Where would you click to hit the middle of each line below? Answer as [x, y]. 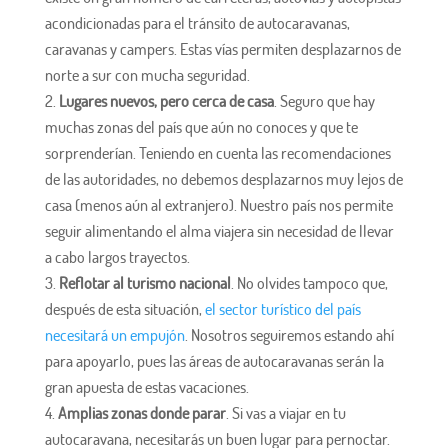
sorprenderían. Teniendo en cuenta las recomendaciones [217, 152]
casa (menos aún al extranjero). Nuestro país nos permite [218, 204]
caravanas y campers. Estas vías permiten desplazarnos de [222, 48]
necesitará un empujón [114, 334]
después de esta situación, [124, 308]
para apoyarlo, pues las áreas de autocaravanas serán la [214, 360]
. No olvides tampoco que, [309, 282]
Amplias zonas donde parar [141, 412]
